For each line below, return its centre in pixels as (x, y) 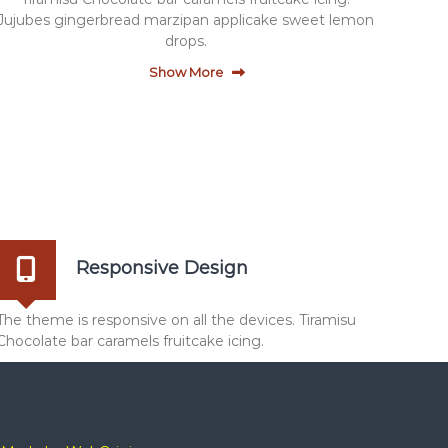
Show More (185, 72)
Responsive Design (162, 268)
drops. (185, 41)
